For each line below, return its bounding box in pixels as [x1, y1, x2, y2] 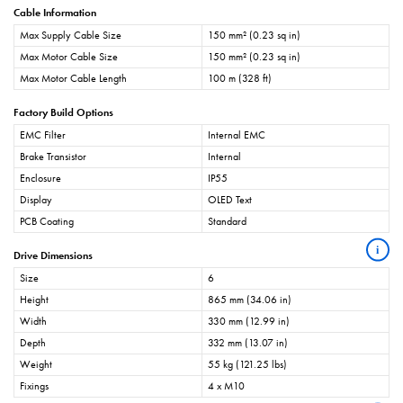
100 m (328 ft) [208, 70, 272, 85]
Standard [208, 213, 246, 228]
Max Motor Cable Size [20, 49, 118, 64]
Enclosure [20, 170, 61, 185]
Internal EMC [208, 127, 265, 142]
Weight [20, 356, 52, 372]
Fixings [20, 378, 49, 393]
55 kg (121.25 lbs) [208, 356, 287, 372]
